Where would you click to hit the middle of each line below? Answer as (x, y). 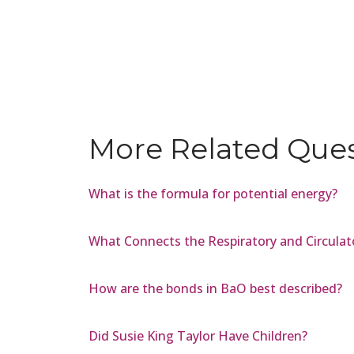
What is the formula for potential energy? (213, 193)
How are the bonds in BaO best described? (215, 288)
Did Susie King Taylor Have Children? (198, 335)
